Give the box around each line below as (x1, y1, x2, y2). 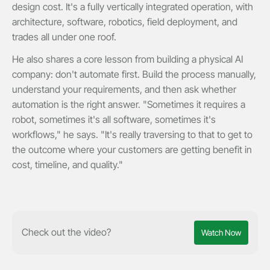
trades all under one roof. (12, 30, 116, 43)
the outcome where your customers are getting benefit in (12, 143, 252, 155)
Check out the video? (22, 226, 111, 239)
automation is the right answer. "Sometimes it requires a (12, 98, 245, 110)
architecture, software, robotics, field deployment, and (12, 15, 237, 28)
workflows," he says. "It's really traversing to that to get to (12, 128, 253, 140)
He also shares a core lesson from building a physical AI (12, 52, 243, 65)
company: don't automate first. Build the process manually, (12, 67, 256, 80)
